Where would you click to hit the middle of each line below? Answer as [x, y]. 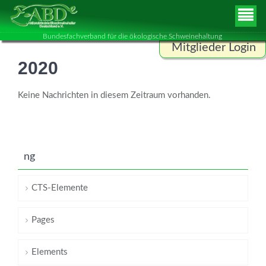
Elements [50, 252]
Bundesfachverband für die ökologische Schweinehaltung [133, 36]
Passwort [190, 118]
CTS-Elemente [60, 188]
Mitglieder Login [214, 48]
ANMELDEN [209, 170]
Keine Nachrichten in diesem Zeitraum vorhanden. [114, 96]
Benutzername [199, 69]
